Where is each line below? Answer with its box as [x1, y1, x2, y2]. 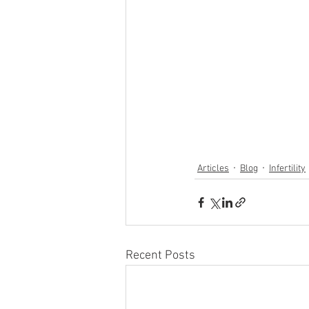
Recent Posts [126, 248, 195, 263]
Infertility [269, 162, 306, 175]
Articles [197, 162, 229, 175]
